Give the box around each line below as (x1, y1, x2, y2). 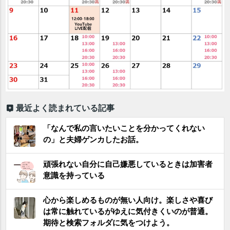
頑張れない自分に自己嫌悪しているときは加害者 (43, 159, 213, 169)
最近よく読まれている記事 (16, 102, 115, 113)
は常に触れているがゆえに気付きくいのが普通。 (43, 206, 213, 217)
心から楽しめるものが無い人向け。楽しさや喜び (43, 195, 213, 205)
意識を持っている (43, 170, 105, 181)
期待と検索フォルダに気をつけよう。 (43, 218, 175, 228)
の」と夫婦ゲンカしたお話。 (43, 135, 144, 145)
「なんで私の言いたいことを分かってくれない (43, 123, 205, 133)
